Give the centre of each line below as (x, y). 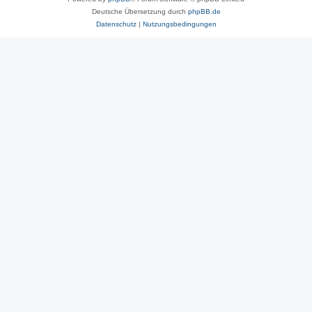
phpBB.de (204, 11)
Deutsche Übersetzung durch (140, 11)
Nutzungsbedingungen (179, 24)
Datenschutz (116, 24)
